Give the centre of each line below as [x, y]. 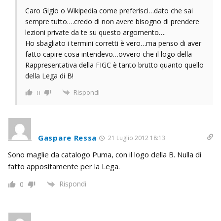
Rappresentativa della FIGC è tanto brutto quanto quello [114, 65]
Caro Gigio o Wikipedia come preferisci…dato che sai [109, 10]
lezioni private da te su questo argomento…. [95, 32]
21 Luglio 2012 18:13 [136, 138]
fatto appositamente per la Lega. [64, 166]
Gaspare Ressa [68, 138]
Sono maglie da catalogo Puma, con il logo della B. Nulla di [105, 155]
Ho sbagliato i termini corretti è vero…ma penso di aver [113, 43]
